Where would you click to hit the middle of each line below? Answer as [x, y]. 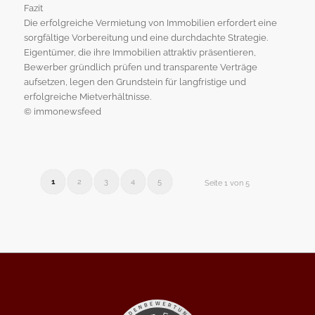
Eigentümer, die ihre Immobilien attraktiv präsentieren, [140, 52]
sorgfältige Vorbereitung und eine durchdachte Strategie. [146, 37]
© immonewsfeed [62, 111]
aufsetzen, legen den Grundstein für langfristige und [135, 82]
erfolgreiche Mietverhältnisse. [87, 96]
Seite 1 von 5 [227, 183]
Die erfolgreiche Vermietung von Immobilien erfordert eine [150, 22]
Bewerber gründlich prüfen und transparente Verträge [140, 67]
